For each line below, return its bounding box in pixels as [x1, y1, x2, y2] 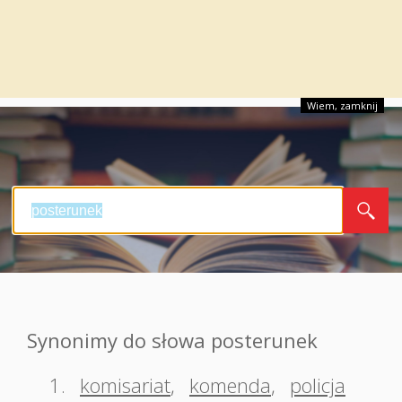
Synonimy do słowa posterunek [27, 327, 318, 354]
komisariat [80, 371, 170, 398]
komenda [189, 371, 271, 398]
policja [290, 371, 345, 398]
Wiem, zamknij [307, 99, 378, 112]
